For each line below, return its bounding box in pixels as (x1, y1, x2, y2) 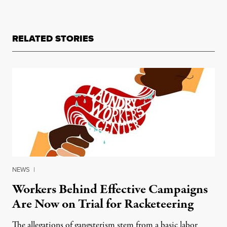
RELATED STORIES (12, 32, 94, 46)
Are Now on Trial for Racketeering (12, 195, 194, 214)
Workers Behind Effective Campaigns (12, 180, 208, 199)
